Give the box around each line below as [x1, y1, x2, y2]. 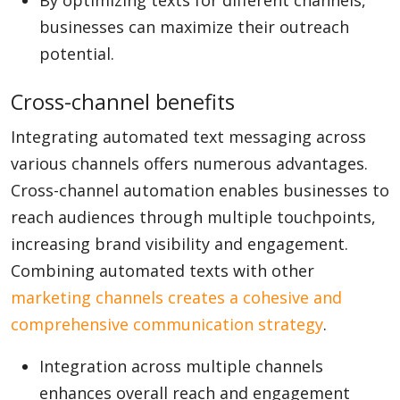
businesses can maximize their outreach [39, 16, 349, 37]
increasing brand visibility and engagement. [11, 233, 348, 254]
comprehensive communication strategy [11, 313, 323, 335]
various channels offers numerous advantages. [11, 153, 368, 174]
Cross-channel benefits [11, 87, 235, 116]
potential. [39, 43, 114, 64]
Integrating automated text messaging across [11, 126, 366, 147]
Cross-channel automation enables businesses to [11, 179, 389, 201]
